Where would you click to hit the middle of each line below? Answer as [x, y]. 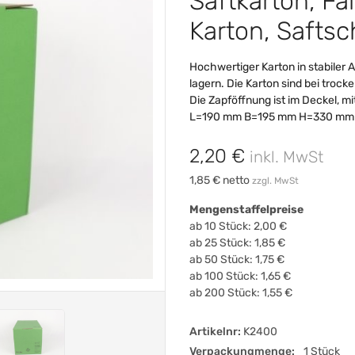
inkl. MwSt [286, 157]
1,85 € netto [219, 180]
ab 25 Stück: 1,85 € [237, 242]
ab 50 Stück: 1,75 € [237, 259]
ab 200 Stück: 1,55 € [241, 292]
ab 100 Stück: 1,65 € [240, 276]
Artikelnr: [215, 331]
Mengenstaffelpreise [246, 209]
